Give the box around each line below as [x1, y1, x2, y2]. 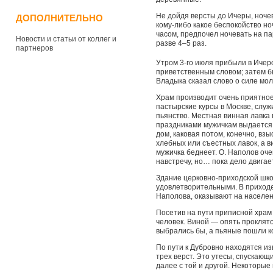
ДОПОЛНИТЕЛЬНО [16, 13, 103, 23]
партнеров [16, 44, 53, 52]
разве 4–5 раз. [156, 39, 207, 48]
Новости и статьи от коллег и [16, 35, 116, 43]
